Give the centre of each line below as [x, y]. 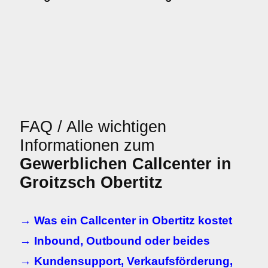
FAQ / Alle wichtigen [93, 127]
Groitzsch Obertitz [91, 182]
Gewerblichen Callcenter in [126, 164]
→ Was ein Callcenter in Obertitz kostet [126, 220]
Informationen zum [87, 145]
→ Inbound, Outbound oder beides [115, 241]
